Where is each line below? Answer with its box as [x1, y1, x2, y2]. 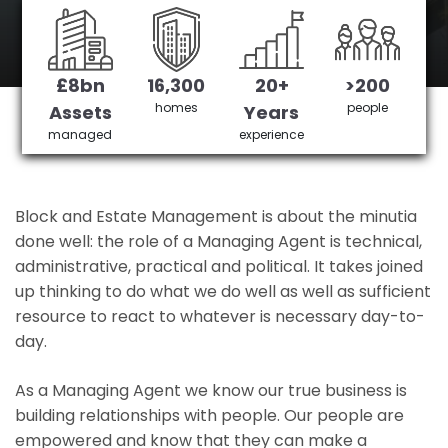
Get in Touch [90, 76, 193, 98]
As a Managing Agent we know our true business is [15, 379, 407, 402]
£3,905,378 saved [219, 76, 358, 98]
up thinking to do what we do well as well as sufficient [15, 280, 431, 303]
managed [48, 126, 113, 143]
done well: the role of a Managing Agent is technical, [15, 230, 422, 253]
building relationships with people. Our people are [15, 404, 404, 427]
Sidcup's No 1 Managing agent [70, 17, 378, 45]
